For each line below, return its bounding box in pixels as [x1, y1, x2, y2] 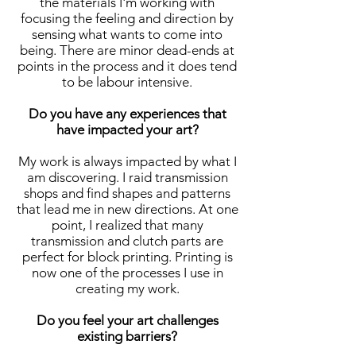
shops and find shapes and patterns [24, 185, 230, 202]
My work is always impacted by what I [17, 153, 237, 170]
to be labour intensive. [62, 74, 192, 91]
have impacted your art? [56, 122, 199, 138]
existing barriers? [77, 328, 177, 345]
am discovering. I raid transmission [26, 169, 228, 186]
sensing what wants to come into [32, 26, 222, 43]
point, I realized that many [51, 217, 203, 234]
